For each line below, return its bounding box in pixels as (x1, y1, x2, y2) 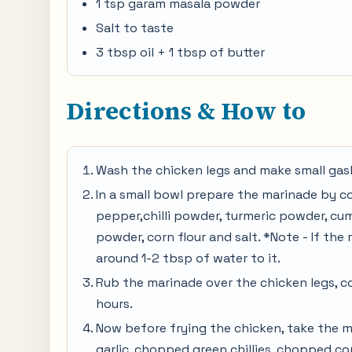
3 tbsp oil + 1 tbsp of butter (96, 44, 265, 60)
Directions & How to (67, 95, 306, 127)
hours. (96, 295, 133, 312)
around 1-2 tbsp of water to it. (96, 250, 280, 266)
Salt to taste (96, 20, 174, 36)
